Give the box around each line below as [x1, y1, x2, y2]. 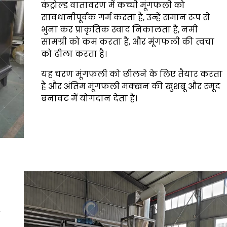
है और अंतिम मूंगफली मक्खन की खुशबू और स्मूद [41, 80, 221, 92]
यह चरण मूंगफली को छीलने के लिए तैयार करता [41, 68, 223, 80]
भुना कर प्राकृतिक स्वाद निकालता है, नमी [41, 23, 198, 35]
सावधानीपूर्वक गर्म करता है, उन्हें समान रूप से [41, 11, 210, 23]
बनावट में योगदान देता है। [41, 92, 138, 104]
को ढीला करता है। [41, 48, 107, 60]
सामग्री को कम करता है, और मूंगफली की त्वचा [41, 35, 215, 48]
